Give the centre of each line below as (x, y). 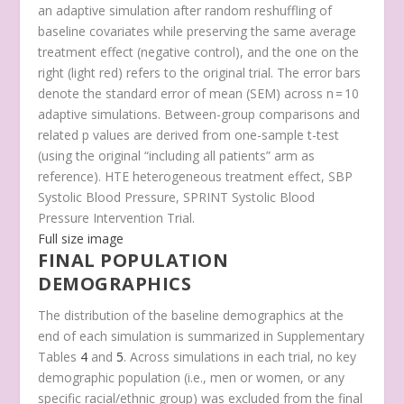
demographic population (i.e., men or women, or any (192, 377)
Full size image (81, 238)
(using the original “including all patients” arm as (177, 155)
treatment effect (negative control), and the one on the (199, 51)
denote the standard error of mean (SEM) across (183, 93)
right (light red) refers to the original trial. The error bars (200, 72)
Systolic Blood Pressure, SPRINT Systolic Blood (177, 197)
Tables (60, 356)
